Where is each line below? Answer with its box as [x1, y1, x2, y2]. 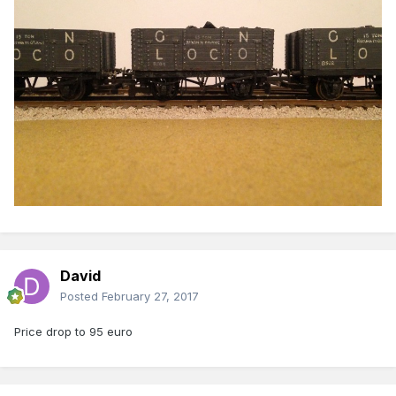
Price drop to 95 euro [14, 324, 133, 339]
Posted [60, 289, 102, 304]
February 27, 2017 [102, 289, 199, 304]
